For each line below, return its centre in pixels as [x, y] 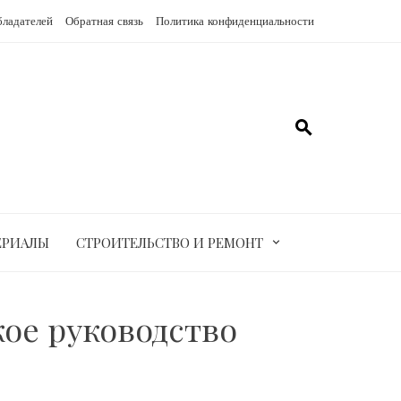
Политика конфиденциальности [235, 21]
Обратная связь [104, 21]
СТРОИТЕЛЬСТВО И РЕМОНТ [169, 243]
